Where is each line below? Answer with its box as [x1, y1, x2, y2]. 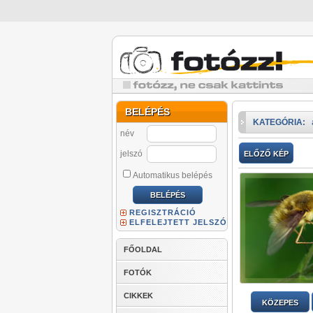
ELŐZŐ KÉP [244, 150, 289, 158]
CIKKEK [124, 291, 153, 300]
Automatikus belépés [133, 170, 212, 180]
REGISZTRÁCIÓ [129, 208, 196, 217]
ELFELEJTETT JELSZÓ [129, 218, 227, 226]
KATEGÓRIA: [253, 117, 305, 127]
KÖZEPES [262, 298, 298, 307]
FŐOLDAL [124, 245, 162, 254]
